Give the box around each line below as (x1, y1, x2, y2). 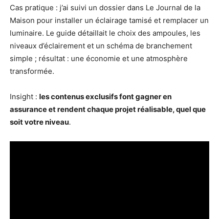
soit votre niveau (10, 117, 69, 127)
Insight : (10, 91, 39, 101)
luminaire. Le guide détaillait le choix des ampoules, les (10, 28, 200, 38)
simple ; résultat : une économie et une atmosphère (10, 53, 188, 63)
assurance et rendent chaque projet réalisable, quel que (10, 104, 206, 114)
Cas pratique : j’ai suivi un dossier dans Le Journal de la (10, 2, 200, 12)
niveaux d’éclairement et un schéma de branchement (10, 41, 192, 50)
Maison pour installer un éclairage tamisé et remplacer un (10, 15, 209, 25)
